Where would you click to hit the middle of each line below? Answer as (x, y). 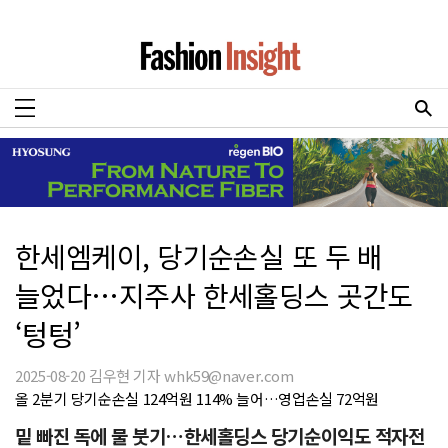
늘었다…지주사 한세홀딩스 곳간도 (214, 294)
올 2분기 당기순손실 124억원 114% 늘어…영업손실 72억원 (197, 398)
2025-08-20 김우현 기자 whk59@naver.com (154, 375)
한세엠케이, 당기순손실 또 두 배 (199, 255)
